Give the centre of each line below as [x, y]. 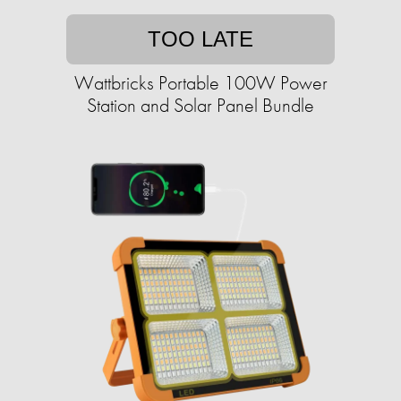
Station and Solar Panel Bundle [200, 106]
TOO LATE [200, 39]
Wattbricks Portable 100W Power [200, 83]
